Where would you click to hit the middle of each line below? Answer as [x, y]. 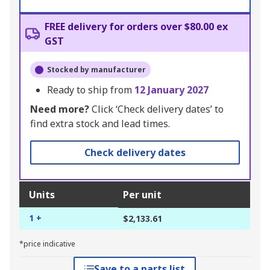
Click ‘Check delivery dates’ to [156, 109]
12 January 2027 [171, 90]
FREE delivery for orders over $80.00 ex [136, 27]
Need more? [60, 109]
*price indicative [47, 244]
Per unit [142, 195]
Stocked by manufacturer [96, 70]
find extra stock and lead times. [100, 124]
